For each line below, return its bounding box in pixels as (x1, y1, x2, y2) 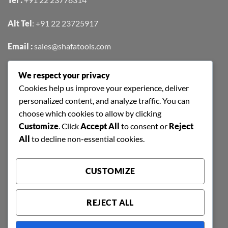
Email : (8, 41, 34, 51)
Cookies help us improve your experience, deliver (19, 82, 189, 93)
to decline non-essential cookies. (30, 133, 145, 144)
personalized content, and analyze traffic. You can (19, 95, 190, 105)
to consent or (120, 121, 169, 131)
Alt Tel (8, 18, 32, 28)
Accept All (80, 121, 120, 131)
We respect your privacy (18, 70, 110, 80)
